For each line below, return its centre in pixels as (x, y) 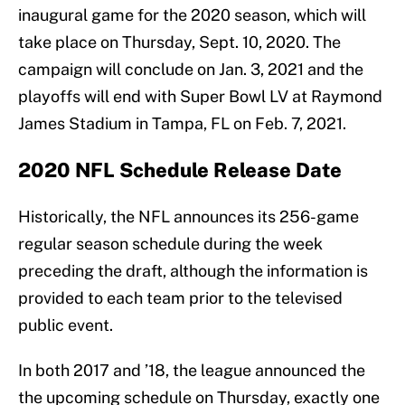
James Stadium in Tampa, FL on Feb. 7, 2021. (182, 124)
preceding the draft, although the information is (193, 271)
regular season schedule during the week (170, 244)
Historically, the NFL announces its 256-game (188, 217)
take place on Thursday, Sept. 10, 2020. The (179, 42)
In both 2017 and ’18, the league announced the (192, 371)
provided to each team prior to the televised (180, 298)
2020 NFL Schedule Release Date (180, 170)
